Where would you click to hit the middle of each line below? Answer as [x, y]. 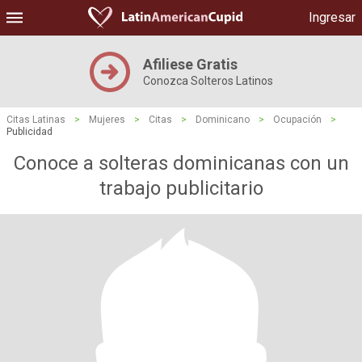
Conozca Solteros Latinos [208, 81]
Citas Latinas [36, 120]
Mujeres [107, 120]
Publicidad [29, 132]
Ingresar [332, 17]
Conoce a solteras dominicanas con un [181, 163]
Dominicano [223, 120]
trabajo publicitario [181, 188]
